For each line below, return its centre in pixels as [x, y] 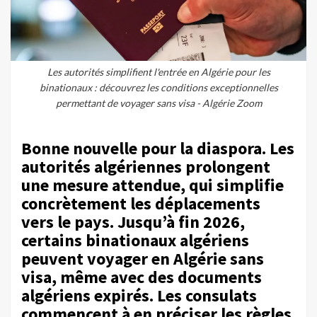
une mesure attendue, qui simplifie [152, 185]
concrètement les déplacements [141, 204]
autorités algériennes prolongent [146, 167]
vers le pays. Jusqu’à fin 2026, [133, 222]
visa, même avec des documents [142, 277]
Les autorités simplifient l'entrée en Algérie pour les [158, 72]
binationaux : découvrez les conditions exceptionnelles [158, 88]
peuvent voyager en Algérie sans [143, 259]
